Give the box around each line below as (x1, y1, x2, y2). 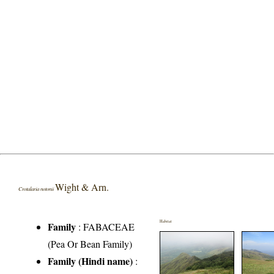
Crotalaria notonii (18, 185, 56, 193)
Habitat (160, 218, 172, 224)
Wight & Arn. (55, 180, 109, 194)
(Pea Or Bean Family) (48, 237, 133, 251)
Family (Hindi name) (48, 254, 133, 268)
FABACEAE (83, 220, 135, 234)
